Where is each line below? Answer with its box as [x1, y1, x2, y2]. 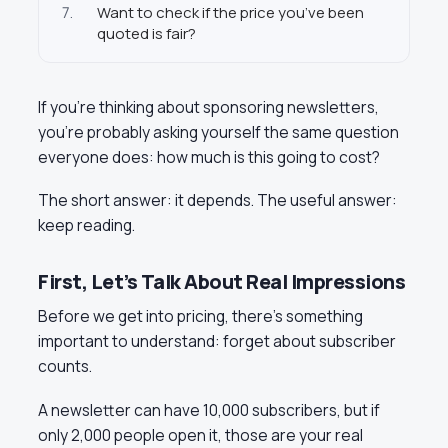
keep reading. [38, 214, 135, 237]
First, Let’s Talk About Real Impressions [38, 268, 405, 296]
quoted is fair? [97, 22, 196, 44]
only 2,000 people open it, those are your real [38, 423, 363, 446]
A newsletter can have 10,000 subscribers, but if [38, 398, 380, 421]
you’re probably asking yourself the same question [38, 120, 399, 143]
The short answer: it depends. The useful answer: [38, 189, 397, 212]
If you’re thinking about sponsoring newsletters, [38, 95, 379, 118]
